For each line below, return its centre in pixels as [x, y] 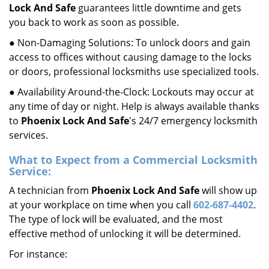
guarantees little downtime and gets [159, 8]
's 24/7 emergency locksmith [193, 121]
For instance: [38, 254]
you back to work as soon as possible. [94, 22]
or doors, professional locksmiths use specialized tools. [134, 71]
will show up [228, 190]
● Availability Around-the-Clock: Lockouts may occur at [131, 92]
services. [29, 135]
